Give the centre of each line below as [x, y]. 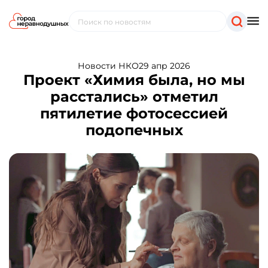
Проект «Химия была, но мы [134, 80]
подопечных [134, 130]
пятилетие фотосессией [134, 113]
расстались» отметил [134, 97]
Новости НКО [108, 66]
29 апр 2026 [165, 66]
